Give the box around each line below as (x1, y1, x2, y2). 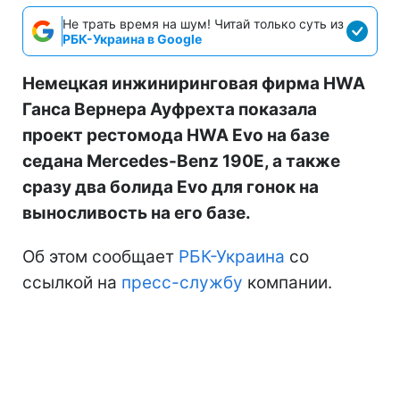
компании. (243, 271, 332, 293)
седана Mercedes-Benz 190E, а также (22, 150, 340, 171)
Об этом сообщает (22, 246, 179, 267)
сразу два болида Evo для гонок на (22, 176, 319, 197)
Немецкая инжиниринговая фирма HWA (22, 72, 365, 94)
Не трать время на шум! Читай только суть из (62, 15, 344, 31)
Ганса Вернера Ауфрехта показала (22, 98, 317, 120)
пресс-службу (121, 271, 243, 293)
